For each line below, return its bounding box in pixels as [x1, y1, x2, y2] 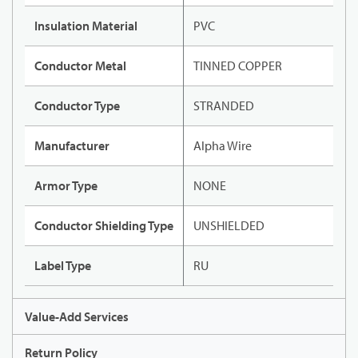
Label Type [34, 257, 91, 274]
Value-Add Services [25, 308, 129, 325]
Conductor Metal [34, 58, 126, 74]
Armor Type [34, 177, 97, 194]
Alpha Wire [193, 137, 252, 154]
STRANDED [193, 97, 254, 114]
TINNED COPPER [193, 58, 282, 74]
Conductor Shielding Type [34, 217, 173, 234]
